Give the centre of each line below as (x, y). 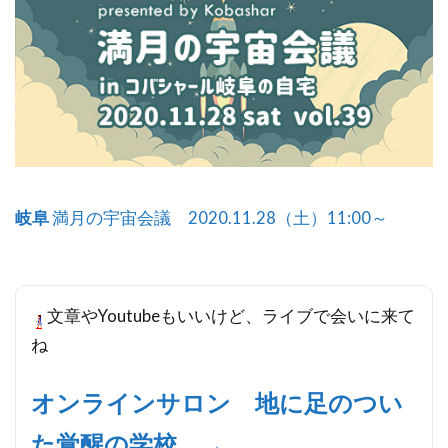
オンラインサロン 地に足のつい (217, 402)
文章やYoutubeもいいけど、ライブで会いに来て (231, 315)
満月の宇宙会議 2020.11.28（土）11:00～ (218, 217)
